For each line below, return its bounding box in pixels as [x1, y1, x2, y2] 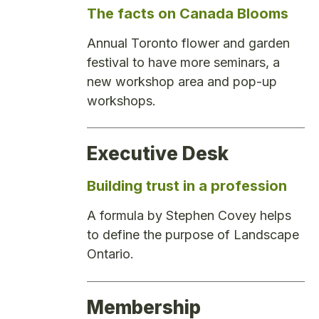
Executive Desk [87, 142, 229, 165]
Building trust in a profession [87, 177, 287, 195]
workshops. [87, 93, 156, 108]
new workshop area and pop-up [87, 73, 277, 89]
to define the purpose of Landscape [87, 227, 299, 243]
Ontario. [87, 246, 134, 262]
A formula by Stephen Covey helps [87, 208, 291, 224]
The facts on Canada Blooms [87, 4, 288, 22]
